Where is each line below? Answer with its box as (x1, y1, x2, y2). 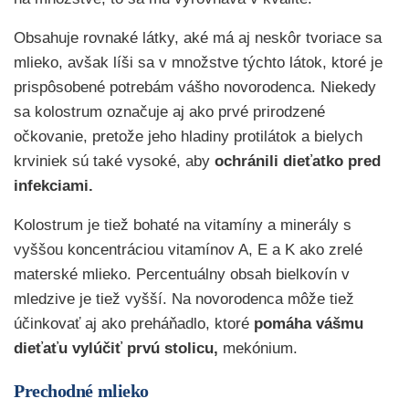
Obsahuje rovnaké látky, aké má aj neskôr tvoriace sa (14, 29, 382, 47)
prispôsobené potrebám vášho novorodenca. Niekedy (14, 79, 376, 97)
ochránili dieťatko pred (215, 152, 381, 171)
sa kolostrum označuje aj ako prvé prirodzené (14, 103, 325, 121)
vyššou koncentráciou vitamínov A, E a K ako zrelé (14, 241, 362, 259)
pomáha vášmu (254, 315, 363, 333)
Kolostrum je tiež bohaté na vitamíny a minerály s (14, 216, 351, 235)
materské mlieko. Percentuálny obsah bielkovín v (14, 266, 350, 284)
